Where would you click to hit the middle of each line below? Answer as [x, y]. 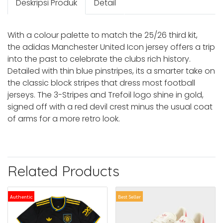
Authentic [21, 196]
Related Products [63, 171]
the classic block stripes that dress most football [101, 83]
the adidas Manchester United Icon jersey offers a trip [111, 47]
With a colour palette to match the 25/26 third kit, [103, 35]
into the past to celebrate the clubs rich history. [99, 59]
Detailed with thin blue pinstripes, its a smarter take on [111, 71]
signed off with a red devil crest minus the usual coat [110, 107]
